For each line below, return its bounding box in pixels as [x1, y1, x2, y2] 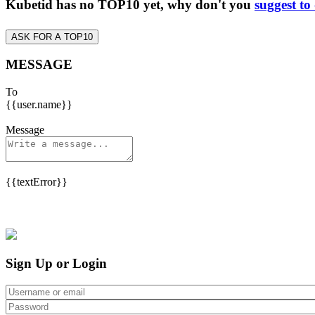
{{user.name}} [6, 98, 72, 111]
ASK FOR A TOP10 [11, 31, 93, 42]
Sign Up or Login [6, 255, 107, 271]
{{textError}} [6, 176, 67, 188]
